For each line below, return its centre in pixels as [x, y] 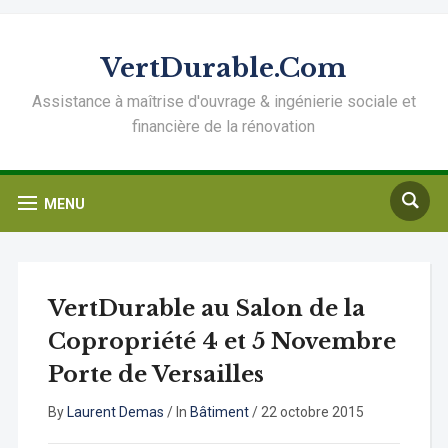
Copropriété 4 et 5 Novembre [221, 341]
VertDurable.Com [224, 68]
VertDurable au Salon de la [206, 308]
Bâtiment [219, 412]
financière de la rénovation [224, 126]
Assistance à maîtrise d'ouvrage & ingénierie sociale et [223, 101]
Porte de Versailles [155, 374]
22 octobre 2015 [312, 412]
